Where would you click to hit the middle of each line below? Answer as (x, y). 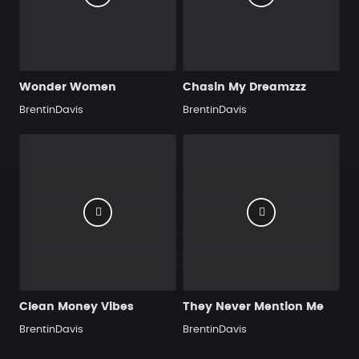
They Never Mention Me (253, 307)
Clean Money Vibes (77, 307)
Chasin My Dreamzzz (244, 87)
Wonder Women (68, 87)
